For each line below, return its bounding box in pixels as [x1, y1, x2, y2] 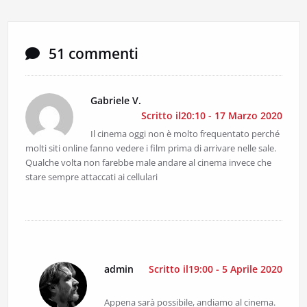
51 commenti [45, 44, 138, 64]
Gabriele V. [90, 94, 141, 108]
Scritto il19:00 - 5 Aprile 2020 [148, 262, 282, 276]
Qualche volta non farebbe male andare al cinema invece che [25, 156, 271, 169]
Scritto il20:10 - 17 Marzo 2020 [140, 109, 282, 123]
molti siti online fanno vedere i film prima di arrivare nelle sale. [25, 142, 276, 155]
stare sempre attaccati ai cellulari [25, 171, 158, 184]
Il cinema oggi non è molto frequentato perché [90, 127, 280, 140]
